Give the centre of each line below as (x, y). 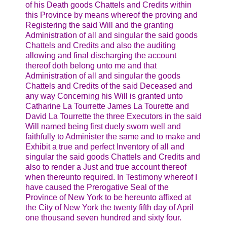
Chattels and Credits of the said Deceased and (109, 86)
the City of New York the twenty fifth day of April (109, 208)
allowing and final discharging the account (101, 56)
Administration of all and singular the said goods (111, 35)
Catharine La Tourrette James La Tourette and (107, 106)
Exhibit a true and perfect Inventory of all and (105, 147)
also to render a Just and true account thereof (106, 167)
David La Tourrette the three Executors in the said (113, 117)
